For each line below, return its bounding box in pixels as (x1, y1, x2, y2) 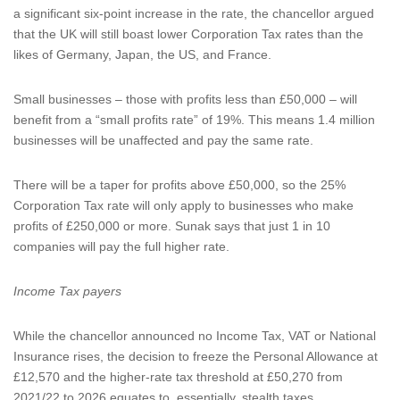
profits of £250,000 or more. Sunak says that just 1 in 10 (13, 219, 330, 233)
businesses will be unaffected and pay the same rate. (13, 133, 313, 147)
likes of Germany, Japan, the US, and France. (13, 47, 271, 62)
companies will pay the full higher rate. (13, 239, 229, 254)
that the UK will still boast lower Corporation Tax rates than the (13, 27, 363, 41)
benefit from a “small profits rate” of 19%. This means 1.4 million (13, 112, 375, 127)
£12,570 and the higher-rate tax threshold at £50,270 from (13, 370, 343, 384)
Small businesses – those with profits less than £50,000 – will (13, 92, 357, 106)
